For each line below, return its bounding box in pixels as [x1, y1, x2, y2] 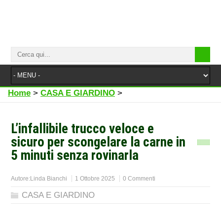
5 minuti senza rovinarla [11, 147, 139, 163]
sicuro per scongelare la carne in [11, 134, 186, 150]
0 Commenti [123, 175, 156, 182]
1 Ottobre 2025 [75, 175, 115, 182]
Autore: [11, 175, 31, 182]
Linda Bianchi [30, 175, 68, 182]
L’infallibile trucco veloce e [11, 121, 154, 137]
